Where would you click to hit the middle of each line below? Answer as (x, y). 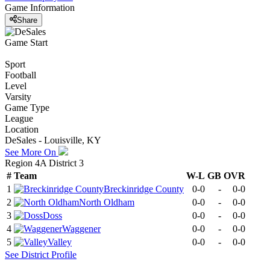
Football (20, 75)
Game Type (27, 107)
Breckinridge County (144, 189)
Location (22, 129)
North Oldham (107, 202)
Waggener (81, 228)
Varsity (18, 96)
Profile (63, 254)
